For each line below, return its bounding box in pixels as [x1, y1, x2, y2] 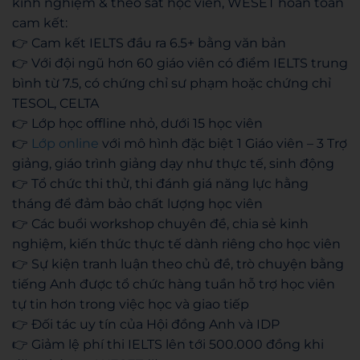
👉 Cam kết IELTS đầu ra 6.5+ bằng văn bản [12, 35, 286, 51]
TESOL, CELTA [12, 96, 99, 111]
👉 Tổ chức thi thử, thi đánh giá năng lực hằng [12, 176, 309, 191]
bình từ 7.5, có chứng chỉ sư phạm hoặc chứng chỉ [12, 76, 331, 91]
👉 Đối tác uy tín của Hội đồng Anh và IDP [12, 317, 280, 332]
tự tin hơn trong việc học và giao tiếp [12, 297, 249, 312]
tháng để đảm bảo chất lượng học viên [12, 196, 263, 211]
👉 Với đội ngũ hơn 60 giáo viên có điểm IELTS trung [12, 55, 348, 71]
